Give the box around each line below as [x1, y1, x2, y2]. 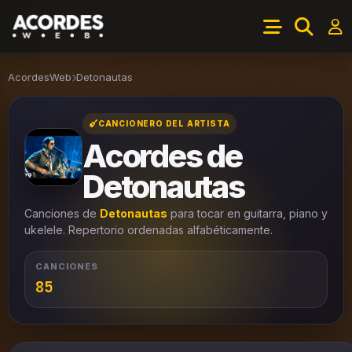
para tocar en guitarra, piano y [167, 206, 328, 220]
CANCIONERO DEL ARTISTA [97, 118, 230, 128]
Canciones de [24, 206, 100, 220]
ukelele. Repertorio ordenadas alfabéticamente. [24, 222, 273, 236]
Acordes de [82, 136, 242, 175]
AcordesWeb [8, 71, 71, 83]
